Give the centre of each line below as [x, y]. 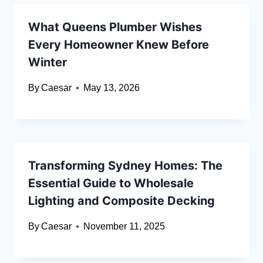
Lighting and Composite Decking [122, 201]
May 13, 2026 [112, 88]
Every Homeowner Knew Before [119, 45]
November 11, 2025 [124, 227]
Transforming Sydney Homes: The [125, 166]
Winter [48, 63]
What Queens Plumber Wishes [115, 27]
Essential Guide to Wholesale [111, 183]
